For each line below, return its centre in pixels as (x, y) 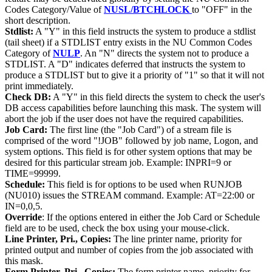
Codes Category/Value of (54, 10)
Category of (29, 53)
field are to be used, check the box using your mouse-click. (117, 228)
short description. (38, 21)
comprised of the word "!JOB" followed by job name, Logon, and (131, 141)
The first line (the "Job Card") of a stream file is (139, 130)
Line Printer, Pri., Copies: (58, 239)
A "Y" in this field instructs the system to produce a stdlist (144, 32)
